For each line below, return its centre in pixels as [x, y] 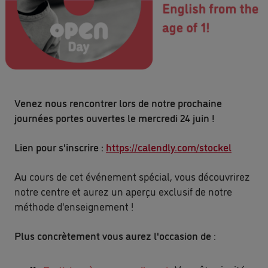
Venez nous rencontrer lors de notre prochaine [118, 102]
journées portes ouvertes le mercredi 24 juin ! [115, 117]
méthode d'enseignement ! [74, 206]
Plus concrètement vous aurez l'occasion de [113, 235]
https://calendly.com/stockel [169, 147]
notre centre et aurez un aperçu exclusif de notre [123, 191]
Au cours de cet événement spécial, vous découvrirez [132, 176]
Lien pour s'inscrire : [60, 147]
